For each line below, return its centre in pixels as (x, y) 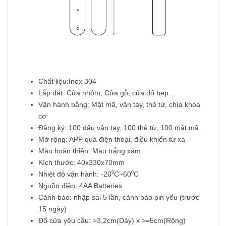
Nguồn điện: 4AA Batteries (80, 186)
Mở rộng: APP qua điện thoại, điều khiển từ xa (112, 139)
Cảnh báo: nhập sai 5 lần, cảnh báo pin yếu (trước (119, 197)
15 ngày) (52, 209)
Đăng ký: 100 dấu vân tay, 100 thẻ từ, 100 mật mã (119, 128)
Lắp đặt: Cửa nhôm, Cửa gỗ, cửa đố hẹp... (106, 93)
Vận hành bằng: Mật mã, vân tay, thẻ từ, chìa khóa (119, 105)
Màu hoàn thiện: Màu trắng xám (90, 151)
